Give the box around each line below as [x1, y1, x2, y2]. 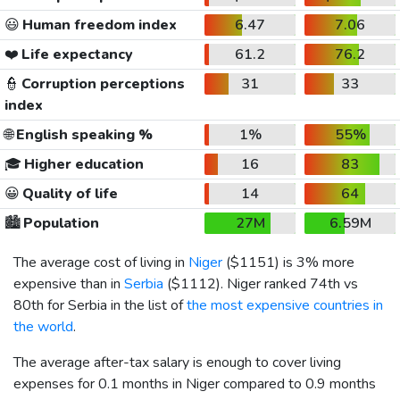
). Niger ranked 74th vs [216, 273, 358, 294]
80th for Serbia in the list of [13, 295, 187, 315]
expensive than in [13, 273, 124, 294]
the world [13, 316, 73, 337]
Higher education [21, 154, 144, 174]
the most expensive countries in [187, 295, 383, 315]
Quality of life [19, 183, 118, 204]
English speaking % [12, 124, 153, 145]
